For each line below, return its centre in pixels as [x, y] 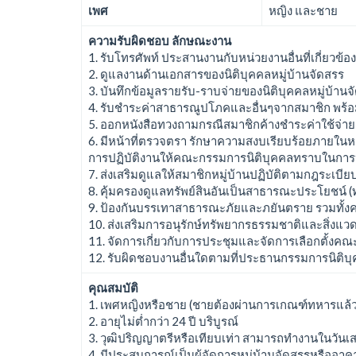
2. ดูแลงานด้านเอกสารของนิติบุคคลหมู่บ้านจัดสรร [216, 74]
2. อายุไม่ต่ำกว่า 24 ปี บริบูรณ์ [163, 321]
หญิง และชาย [303, 10]
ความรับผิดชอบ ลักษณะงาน [160, 40]
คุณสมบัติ [113, 287]
